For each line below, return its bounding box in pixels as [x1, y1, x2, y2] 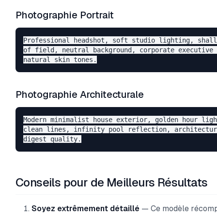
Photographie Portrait [15, 10, 114, 20]
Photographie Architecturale [15, 89, 144, 100]
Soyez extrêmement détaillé [31, 204, 139, 213]
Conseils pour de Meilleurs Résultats [15, 176, 208, 189]
